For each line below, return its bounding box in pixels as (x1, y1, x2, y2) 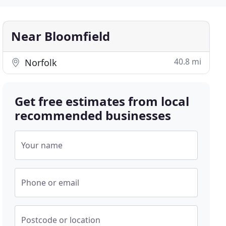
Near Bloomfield (11, 28, 110, 44)
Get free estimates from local (15, 93, 190, 109)
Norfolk (22, 56, 58, 69)
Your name (21, 140, 63, 151)
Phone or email (21, 177, 80, 188)
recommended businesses (15, 107, 172, 124)
